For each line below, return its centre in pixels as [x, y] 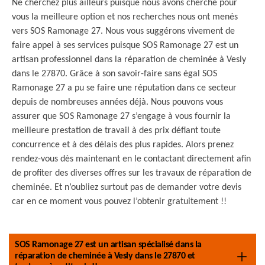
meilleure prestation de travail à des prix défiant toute [116, 131]
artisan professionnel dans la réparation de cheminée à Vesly [129, 60]
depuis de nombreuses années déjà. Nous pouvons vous [117, 102]
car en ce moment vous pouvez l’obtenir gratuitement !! [119, 202]
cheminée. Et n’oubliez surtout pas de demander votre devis [127, 188]
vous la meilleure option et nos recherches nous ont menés [125, 17]
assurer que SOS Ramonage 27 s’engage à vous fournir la [121, 117]
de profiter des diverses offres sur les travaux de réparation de [132, 173]
